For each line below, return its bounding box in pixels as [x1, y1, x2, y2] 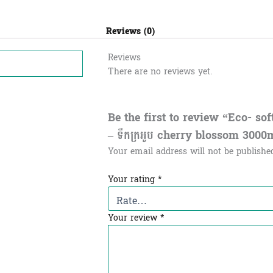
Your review [107, 210, 160, 225]
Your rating [107, 171, 158, 187]
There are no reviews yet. [107, 64, 212, 79]
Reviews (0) [105, 24, 155, 39]
